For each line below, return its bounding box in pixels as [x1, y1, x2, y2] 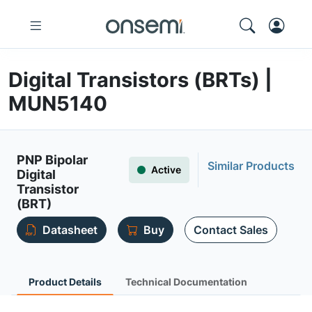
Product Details [29, 276, 102, 288]
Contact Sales [194, 223, 268, 237]
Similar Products [208, 159, 295, 173]
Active [151, 164, 181, 175]
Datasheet [42, 223, 97, 237]
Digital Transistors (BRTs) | [8, 68, 272, 92]
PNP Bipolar [17, 153, 88, 167]
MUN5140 [8, 91, 107, 116]
